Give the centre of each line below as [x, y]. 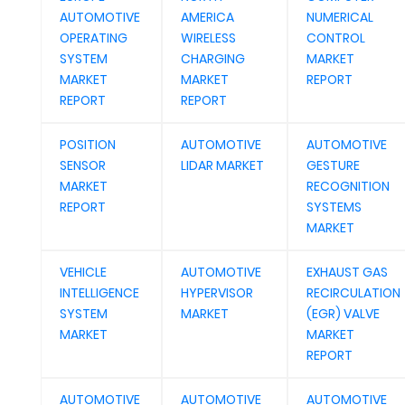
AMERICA [207, 17]
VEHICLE [83, 272]
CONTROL [336, 38]
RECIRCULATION [353, 293]
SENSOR [83, 165]
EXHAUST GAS [347, 272]
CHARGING [213, 59]
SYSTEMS [334, 207]
